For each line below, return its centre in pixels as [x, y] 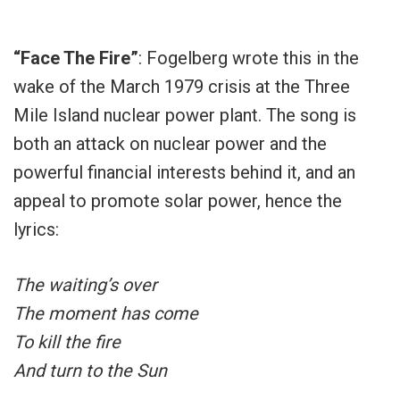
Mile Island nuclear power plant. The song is [185, 116]
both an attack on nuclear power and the [170, 144]
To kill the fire [67, 342]
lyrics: [36, 230]
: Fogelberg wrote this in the [249, 58]
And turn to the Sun [90, 371]
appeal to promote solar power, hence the [178, 201]
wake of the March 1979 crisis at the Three [182, 87]
